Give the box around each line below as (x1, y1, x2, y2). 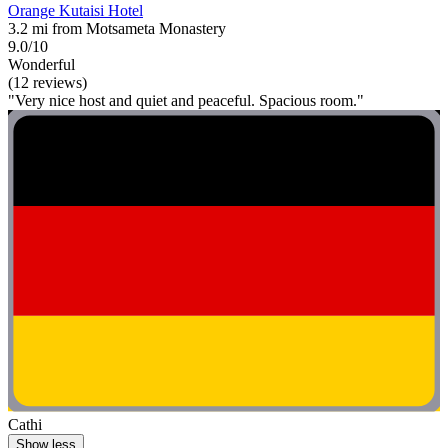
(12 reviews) (8, 74, 87, 92)
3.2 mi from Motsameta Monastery (8, 20, 226, 38)
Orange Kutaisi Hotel (8, 2, 143, 20)
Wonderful (8, 56, 75, 74)
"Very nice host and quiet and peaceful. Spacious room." (8, 92, 364, 110)
